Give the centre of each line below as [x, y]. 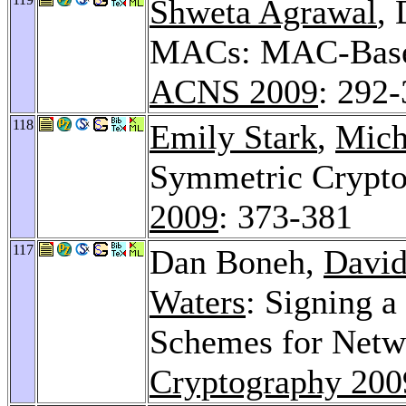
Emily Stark [233, 136]
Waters [198, 301]
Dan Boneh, [237, 261]
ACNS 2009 [234, 91]
